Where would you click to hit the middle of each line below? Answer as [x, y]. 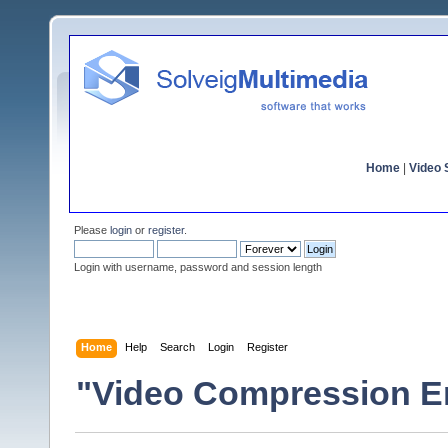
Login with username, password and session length [198, 267]
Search [178, 346]
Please [92, 230]
